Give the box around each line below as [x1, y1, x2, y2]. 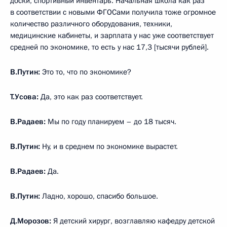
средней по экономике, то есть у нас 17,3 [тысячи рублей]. [10, 42, 209, 53]
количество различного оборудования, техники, [10, 19, 172, 29]
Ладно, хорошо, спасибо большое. [42, 191, 158, 202]
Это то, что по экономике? [40, 67, 131, 78]
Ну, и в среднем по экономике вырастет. [40, 141, 178, 152]
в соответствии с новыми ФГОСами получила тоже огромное [10, 7, 216, 18]
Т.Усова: [10, 92, 39, 102]
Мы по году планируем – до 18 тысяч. [46, 117, 176, 127]
